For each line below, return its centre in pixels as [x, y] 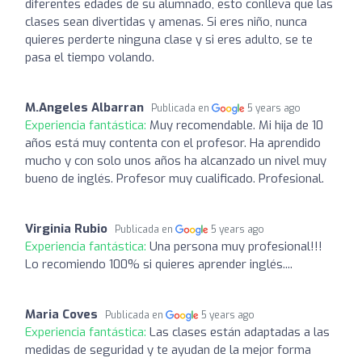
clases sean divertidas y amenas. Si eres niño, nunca [166, 21]
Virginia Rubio [66, 228]
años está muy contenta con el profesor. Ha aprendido [173, 143]
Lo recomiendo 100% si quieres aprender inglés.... [159, 264]
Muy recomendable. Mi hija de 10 [236, 125]
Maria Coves [61, 314]
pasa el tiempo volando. [90, 57]
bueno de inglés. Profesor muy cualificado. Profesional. [175, 178]
